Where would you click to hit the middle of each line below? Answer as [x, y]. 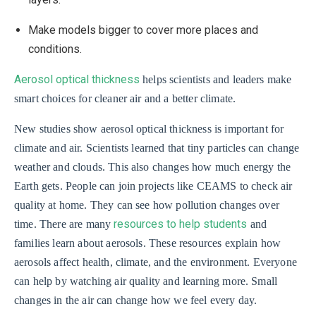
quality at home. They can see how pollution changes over [147, 205]
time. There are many [64, 224]
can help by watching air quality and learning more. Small [146, 281]
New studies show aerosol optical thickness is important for [149, 129]
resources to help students [181, 224]
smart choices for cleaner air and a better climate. [125, 99]
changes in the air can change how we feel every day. [136, 300]
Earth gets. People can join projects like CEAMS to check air [153, 186]
